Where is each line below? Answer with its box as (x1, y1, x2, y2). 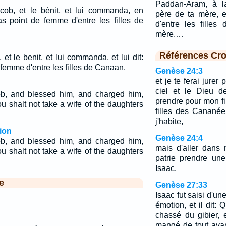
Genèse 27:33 (155, 181, 207, 189)
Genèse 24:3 (155, 67, 203, 75)
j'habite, (155, 117, 183, 126)
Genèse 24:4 (155, 134, 203, 142)
